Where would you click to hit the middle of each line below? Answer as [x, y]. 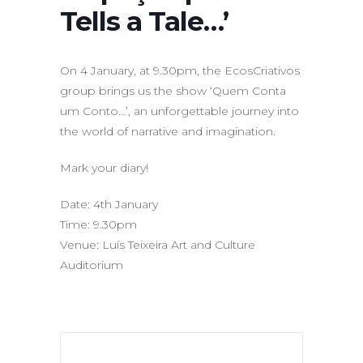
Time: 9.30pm [98, 224]
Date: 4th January [109, 204]
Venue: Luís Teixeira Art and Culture [158, 245]
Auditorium [92, 265]
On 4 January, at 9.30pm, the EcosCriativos [180, 70]
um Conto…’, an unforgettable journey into [179, 111]
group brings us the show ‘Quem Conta [173, 91]
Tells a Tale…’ [144, 21]
